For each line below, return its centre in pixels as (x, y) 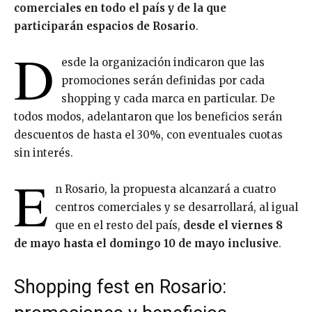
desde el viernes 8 (233, 225)
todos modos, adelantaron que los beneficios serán (148, 116)
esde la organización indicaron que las (163, 62)
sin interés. (44, 153)
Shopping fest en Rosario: (120, 287)
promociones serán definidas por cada (163, 80)
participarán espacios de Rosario (105, 26)
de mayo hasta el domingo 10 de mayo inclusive (146, 243)
